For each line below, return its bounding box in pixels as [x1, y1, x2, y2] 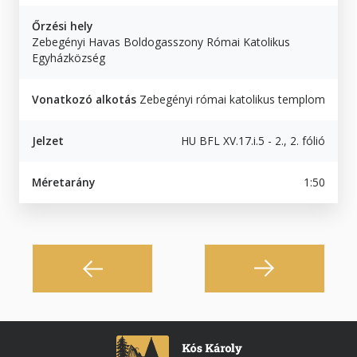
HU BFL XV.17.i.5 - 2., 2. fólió [181, 132, 325, 148]
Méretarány [32, 174, 95, 190]
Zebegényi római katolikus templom [139, 91, 325, 107]
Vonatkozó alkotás [32, 91, 136, 107]
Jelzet [32, 132, 64, 148]
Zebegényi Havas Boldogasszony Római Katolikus [32, 33, 290, 49]
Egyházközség [32, 49, 105, 65]
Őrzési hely [32, 18, 92, 33]
